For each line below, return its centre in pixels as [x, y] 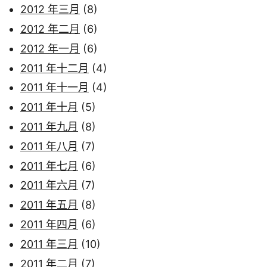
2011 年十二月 [55, 68]
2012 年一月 [50, 48]
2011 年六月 [49, 185]
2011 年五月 [49, 205]
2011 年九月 [49, 126]
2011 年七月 [49, 166]
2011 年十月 [49, 107]
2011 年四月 [49, 224]
